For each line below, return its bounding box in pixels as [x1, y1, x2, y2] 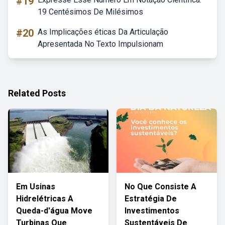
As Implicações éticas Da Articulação [38, 27, 168, 37]
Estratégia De [125, 194, 177, 203]
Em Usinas [16, 182, 55, 191]
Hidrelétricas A [16, 194, 73, 203]
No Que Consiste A [125, 182, 196, 191]
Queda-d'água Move [16, 206, 92, 215]
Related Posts [8, 88, 66, 98]
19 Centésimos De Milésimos [38, 7, 143, 17]
